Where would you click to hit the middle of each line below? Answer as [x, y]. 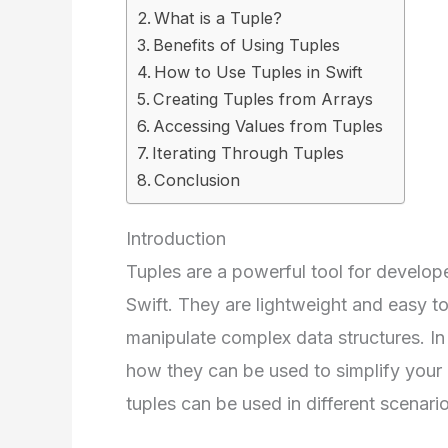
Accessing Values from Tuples [268, 126]
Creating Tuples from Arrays [263, 99]
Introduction [176, 238]
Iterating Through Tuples [248, 153]
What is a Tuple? [218, 18]
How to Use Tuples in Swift [259, 72]
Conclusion [197, 180]
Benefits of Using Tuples [247, 45]
